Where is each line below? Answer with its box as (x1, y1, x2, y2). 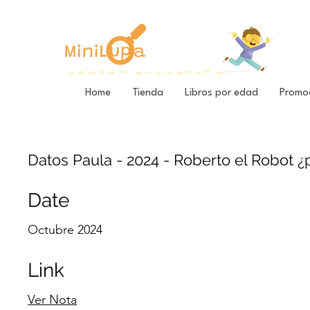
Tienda (132, 88, 163, 99)
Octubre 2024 (28, 222, 102, 238)
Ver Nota (28, 292, 77, 308)
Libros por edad (185, 88, 258, 99)
